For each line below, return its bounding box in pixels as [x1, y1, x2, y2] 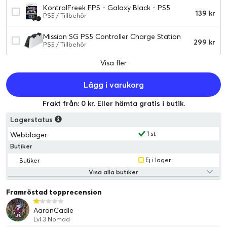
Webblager [10, 130, 47, 139]
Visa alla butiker [89, 168, 138, 176]
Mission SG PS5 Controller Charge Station [43, 32, 181, 42]
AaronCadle [33, 205, 73, 215]
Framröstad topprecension [6, 187, 102, 197]
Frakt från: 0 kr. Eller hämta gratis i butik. [42, 99, 185, 108]
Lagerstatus [10, 115, 55, 124]
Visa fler [100, 58, 127, 67]
